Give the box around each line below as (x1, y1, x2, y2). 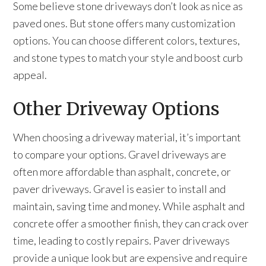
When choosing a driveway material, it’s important (13, 131, 242, 144)
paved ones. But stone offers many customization (13, 17, 236, 30)
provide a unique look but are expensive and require (13, 251, 248, 264)
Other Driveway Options (13, 97, 220, 120)
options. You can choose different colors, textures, (13, 34, 240, 47)
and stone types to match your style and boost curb (13, 51, 243, 64)
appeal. (13, 68, 47, 81)
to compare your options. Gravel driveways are (13, 148, 227, 161)
